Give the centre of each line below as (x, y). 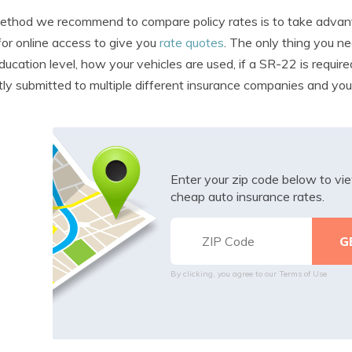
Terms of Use (302, 273)
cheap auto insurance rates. (247, 196)
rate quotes (192, 42)
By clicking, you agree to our (224, 273)
